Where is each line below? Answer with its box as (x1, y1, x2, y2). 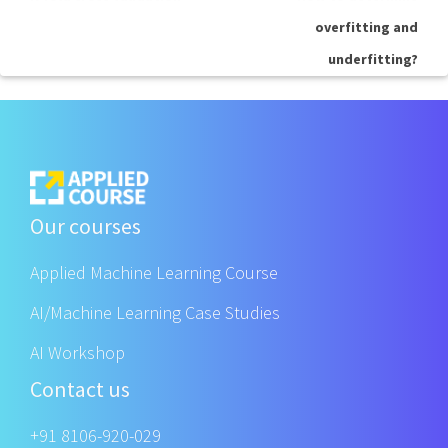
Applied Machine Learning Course (30, 261, 278, 285)
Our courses (30, 212, 141, 241)
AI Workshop (30, 341, 125, 365)
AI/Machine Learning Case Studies (30, 301, 280, 325)
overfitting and (315, 18, 418, 36)
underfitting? (328, 50, 418, 68)
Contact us (30, 375, 130, 404)
